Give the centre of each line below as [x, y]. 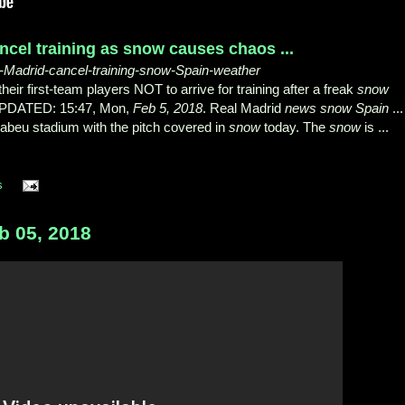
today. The [295, 127]
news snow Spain [337, 108]
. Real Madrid [244, 108]
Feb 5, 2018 [168, 108]
